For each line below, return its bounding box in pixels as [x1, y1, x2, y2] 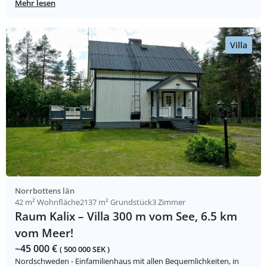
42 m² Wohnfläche [15, 197, 80, 208]
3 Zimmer [152, 197, 185, 208]
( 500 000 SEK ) [60, 244, 110, 255]
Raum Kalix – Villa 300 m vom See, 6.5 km [15, 208, 237, 225]
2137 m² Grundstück [80, 197, 152, 208]
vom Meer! [15, 225, 73, 241]
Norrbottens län [15, 185, 74, 197]
